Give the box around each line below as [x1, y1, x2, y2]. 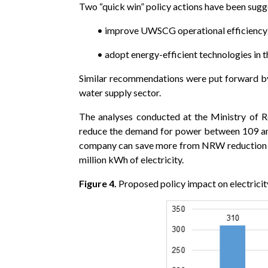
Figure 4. [79, 177, 117, 189]
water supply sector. [79, 86, 161, 98]
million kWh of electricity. [79, 153, 184, 165]
